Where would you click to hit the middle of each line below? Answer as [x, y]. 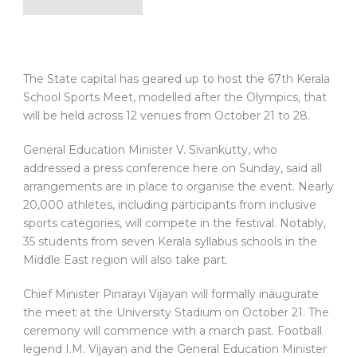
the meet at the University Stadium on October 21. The [176, 313]
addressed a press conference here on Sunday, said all [173, 169]
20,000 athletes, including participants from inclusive [170, 205]
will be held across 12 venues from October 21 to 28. [167, 116]
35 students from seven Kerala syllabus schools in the [170, 242]
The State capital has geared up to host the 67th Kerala [177, 79]
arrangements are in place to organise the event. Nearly [178, 187]
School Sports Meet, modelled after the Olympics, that [175, 98]
